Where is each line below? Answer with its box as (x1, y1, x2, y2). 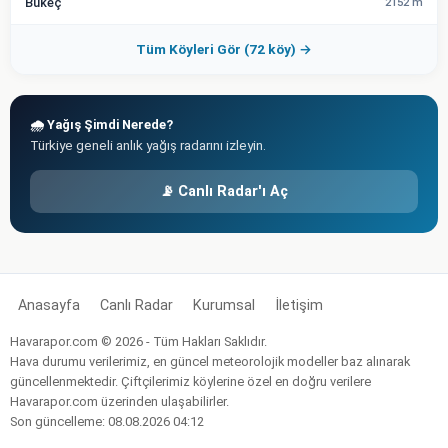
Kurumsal (193, 296, 255, 314)
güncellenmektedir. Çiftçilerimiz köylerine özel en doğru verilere (10, 373, 371, 389)
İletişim (275, 296, 323, 314)
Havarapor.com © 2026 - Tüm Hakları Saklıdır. (10, 333, 267, 349)
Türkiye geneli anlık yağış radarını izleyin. (30, 136, 266, 153)
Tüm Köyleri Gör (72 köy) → (136, 40, 312, 57)
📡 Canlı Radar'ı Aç (160, 182, 288, 200)
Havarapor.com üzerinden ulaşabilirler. (10, 393, 229, 409)
